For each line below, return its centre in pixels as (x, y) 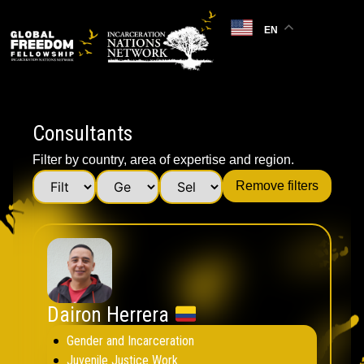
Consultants (82, 133)
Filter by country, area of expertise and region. (163, 160)
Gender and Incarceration (130, 341)
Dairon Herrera (110, 315)
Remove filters (277, 186)
